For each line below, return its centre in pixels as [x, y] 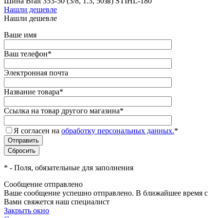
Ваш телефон [26, 54]
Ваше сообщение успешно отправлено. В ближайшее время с [106, 193]
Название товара [32, 92]
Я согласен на [37, 131]
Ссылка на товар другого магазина [62, 111]
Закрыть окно [27, 211]
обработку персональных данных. [118, 131]
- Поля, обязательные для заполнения [71, 168]
